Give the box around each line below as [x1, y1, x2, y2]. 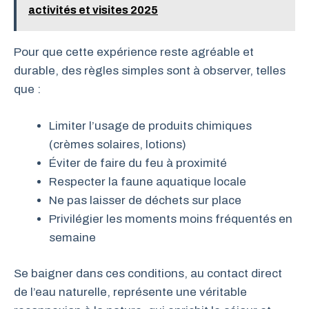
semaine [49, 230, 96, 244]
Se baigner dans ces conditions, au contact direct [14, 267, 282, 280]
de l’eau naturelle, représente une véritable [14, 286, 247, 299]
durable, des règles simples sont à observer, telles [14, 64, 286, 77]
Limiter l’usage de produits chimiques [49, 119, 252, 132]
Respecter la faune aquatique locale [49, 175, 246, 188]
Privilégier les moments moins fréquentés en [49, 212, 292, 226]
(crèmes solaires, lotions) [49, 137, 186, 151]
